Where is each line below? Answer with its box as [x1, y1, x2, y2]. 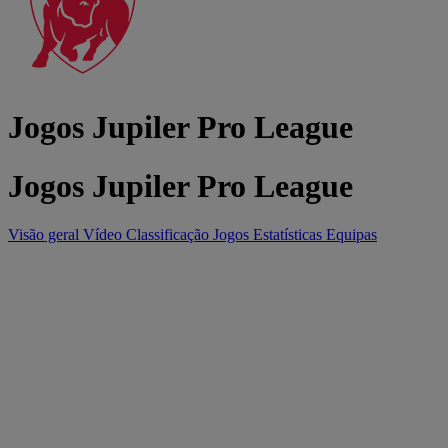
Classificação [126, 226, 213, 244]
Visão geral [8, 226, 83, 244]
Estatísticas [253, 226, 326, 244]
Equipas [326, 226, 377, 244]
